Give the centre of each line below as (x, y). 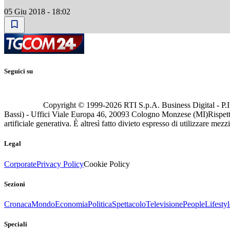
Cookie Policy (107, 164)
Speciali (16, 224)
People (194, 204)
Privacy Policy (60, 164)
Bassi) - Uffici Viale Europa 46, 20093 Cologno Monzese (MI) (106, 114)
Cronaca (18, 204)
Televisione (164, 204)
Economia (71, 204)
